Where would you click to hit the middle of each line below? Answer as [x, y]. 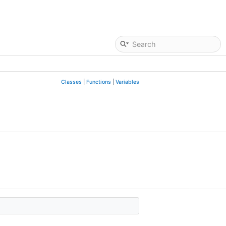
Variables [127, 82]
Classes [71, 82]
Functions [99, 82]
